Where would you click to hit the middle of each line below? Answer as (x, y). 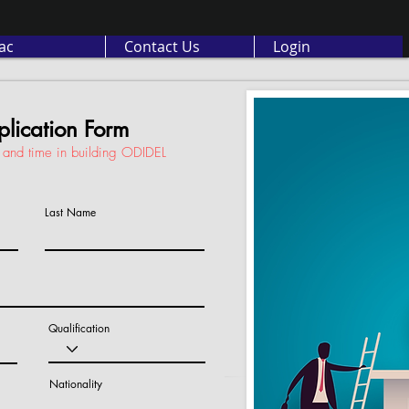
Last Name (70, 212)
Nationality (76, 384)
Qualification (79, 328)
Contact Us (162, 47)
